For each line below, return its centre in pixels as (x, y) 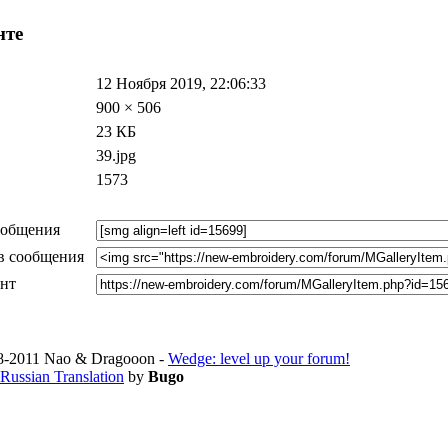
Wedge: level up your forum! (259, 359)
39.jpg (116, 156)
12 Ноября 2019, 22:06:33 (181, 84)
